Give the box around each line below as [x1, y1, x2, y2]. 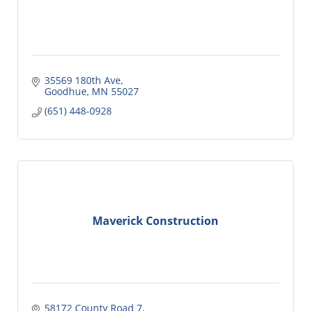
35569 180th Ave [44, 73, 121, 87]
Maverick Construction [92, 213, 219, 229]
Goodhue [44, 84, 87, 98]
